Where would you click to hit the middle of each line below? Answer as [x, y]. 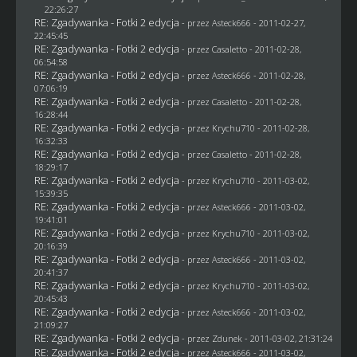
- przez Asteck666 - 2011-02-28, [243, 75]
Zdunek [227, 338]
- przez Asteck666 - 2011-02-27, [243, 22]
